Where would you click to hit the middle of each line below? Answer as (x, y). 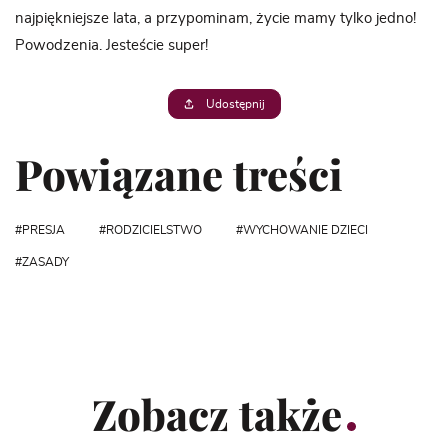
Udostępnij (234, 104)
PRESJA (43, 230)
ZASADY (45, 262)
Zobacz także (217, 414)
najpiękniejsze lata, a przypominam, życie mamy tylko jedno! (215, 18)
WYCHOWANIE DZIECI (305, 230)
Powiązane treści (179, 174)
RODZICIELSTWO (154, 230)
